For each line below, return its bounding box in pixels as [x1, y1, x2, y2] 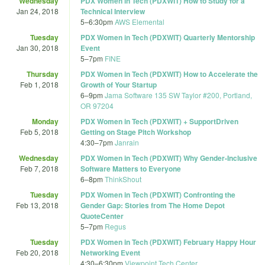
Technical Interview [80, 5, 145, 17]
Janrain [115, 137, 139, 147]
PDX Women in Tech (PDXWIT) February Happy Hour [80, 236, 256, 247]
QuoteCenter [80, 210, 124, 221]
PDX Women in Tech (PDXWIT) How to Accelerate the [80, 68, 258, 79]
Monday [32, 115, 59, 127]
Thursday [27, 68, 59, 79]
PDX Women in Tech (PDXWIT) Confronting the [80, 189, 235, 200]
